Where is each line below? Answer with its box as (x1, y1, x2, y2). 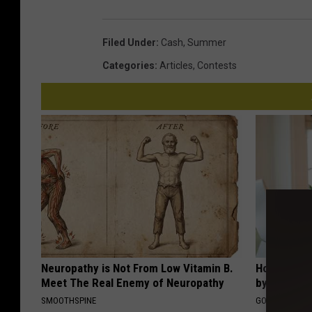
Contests (197, 60, 237, 72)
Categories (102, 60, 155, 72)
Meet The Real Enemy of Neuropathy (41, 276, 224, 290)
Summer (187, 37, 226, 49)
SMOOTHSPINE (41, 295, 96, 306)
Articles (159, 60, 193, 72)
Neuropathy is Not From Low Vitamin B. (41, 261, 233, 276)
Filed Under (102, 37, 156, 49)
